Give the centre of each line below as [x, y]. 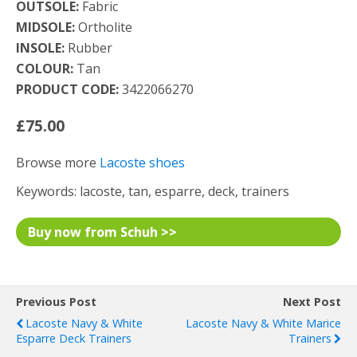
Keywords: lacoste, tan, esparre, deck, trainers [153, 191]
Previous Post [56, 302]
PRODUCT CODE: [67, 89]
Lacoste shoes [142, 163]
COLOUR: [45, 69]
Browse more [58, 163]
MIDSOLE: [45, 27]
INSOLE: [40, 48]
